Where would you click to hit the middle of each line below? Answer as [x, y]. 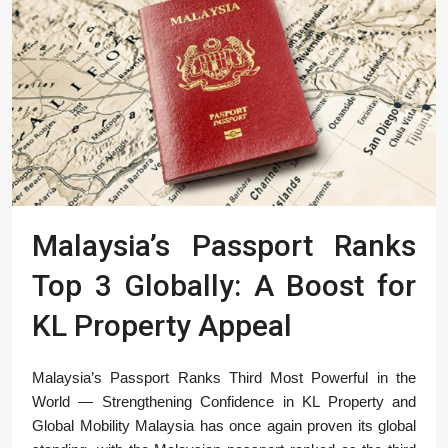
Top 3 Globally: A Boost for [224, 286]
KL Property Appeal [162, 326]
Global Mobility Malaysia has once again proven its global [224, 426]
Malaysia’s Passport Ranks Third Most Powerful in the [224, 378]
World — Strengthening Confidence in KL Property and [224, 402]
